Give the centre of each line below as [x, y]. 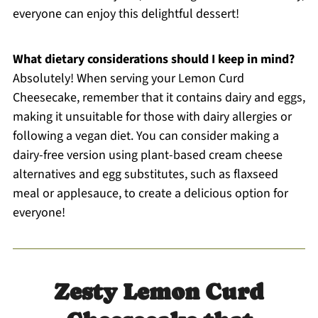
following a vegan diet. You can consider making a [146, 136]
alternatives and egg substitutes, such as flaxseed [145, 174]
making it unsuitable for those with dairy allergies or [152, 116]
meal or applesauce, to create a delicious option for [150, 193]
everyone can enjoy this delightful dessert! [126, 13]
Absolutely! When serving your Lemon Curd [128, 78]
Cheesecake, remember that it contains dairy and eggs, [159, 97]
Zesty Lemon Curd [159, 291]
